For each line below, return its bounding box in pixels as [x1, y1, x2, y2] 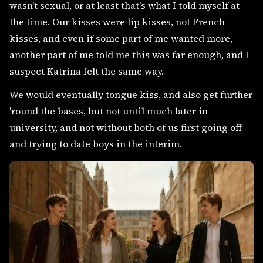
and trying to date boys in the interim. [9, 137, 182, 150]
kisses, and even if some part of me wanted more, [9, 31, 232, 45]
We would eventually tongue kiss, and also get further [9, 87, 252, 101]
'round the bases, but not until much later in [9, 104, 208, 117]
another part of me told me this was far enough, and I [9, 48, 249, 61]
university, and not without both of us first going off [9, 120, 242, 134]
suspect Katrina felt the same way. [9, 64, 164, 77]
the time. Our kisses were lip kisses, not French [9, 15, 225, 28]
